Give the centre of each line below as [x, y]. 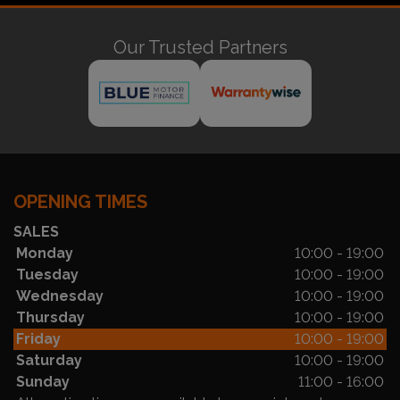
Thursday [50, 317]
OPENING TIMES [80, 201]
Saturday [49, 360]
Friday [38, 338]
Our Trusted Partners [200, 47]
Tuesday [47, 274]
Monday [45, 253]
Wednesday [60, 296]
